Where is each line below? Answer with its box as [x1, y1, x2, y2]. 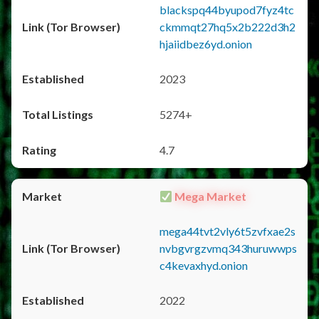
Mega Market [172, 189, 247, 203]
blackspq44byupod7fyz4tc [159, 3, 294, 16]
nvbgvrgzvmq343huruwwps [159, 241, 297, 255]
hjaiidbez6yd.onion [159, 37, 252, 51]
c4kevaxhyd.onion [159, 258, 248, 272]
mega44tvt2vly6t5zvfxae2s [159, 224, 296, 238]
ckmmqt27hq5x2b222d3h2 [159, 20, 296, 33]
